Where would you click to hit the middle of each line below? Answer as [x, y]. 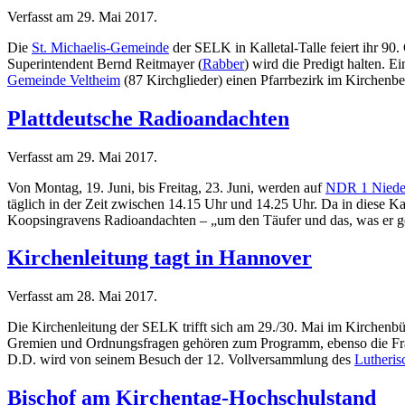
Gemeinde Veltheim [64, 80]
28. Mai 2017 [115, 297]
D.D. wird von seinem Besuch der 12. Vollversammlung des [181, 360]
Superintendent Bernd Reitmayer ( [105, 63]
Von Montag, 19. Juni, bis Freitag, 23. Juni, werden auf [166, 187]
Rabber [223, 63]
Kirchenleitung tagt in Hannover [160, 258]
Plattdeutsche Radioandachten [148, 118]
